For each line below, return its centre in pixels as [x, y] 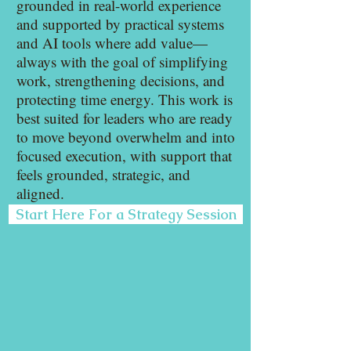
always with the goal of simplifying [122, 62]
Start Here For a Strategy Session [126, 214]
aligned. [40, 193]
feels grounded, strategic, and [103, 174]
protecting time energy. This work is [125, 99]
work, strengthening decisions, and [121, 80]
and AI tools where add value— [112, 43]
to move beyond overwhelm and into [126, 137]
